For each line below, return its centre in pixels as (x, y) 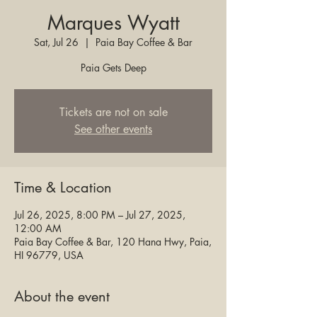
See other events (113, 129)
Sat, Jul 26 (56, 42)
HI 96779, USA (49, 255)
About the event (62, 296)
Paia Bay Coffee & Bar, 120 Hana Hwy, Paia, (113, 242)
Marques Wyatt (113, 23)
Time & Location (63, 188)
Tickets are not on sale (113, 112)
